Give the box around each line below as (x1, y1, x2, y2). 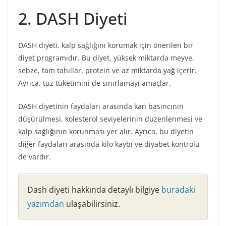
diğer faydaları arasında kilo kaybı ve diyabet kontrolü (18, 139, 200, 149)
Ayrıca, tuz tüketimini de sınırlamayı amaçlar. (18, 78, 171, 88)
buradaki (161, 184, 195, 195)
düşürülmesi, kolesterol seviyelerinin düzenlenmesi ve (18, 114, 202, 124)
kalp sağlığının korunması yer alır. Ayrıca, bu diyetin (18, 126, 194, 136)
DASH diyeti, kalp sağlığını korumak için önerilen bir (18, 40, 193, 50)
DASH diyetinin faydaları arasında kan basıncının (18, 101, 184, 111)
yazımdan (27, 198, 64, 209)
